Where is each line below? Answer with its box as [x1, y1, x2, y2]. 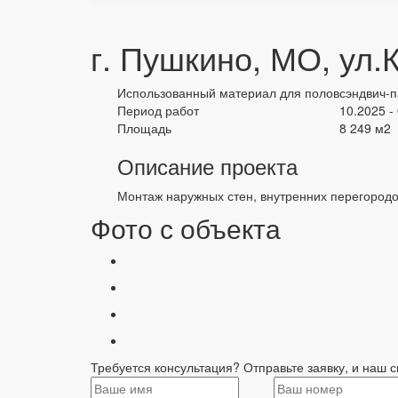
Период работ [117, 100, 199, 119]
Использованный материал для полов [117, 83, 339, 101]
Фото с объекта [91, 208, 281, 247]
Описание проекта [117, 149, 298, 181]
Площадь [117, 118, 171, 137]
